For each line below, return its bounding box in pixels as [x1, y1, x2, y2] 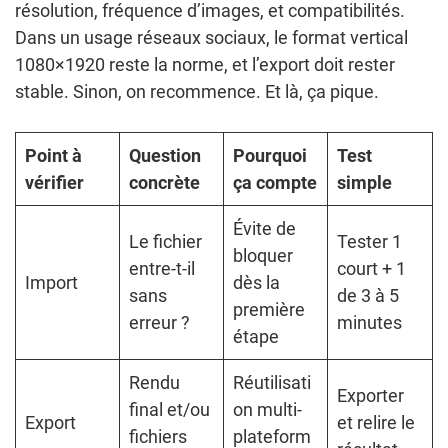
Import [25, 272, 78, 294]
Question [129, 145, 201, 167]
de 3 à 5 [337, 285, 399, 307]
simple [337, 172, 392, 194]
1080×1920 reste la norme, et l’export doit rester [15, 54, 395, 76]
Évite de [233, 218, 296, 240]
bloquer [233, 245, 293, 267]
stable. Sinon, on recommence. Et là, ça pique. [15, 81, 379, 103]
